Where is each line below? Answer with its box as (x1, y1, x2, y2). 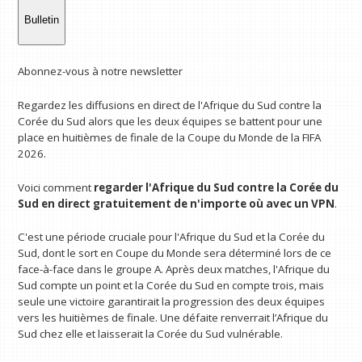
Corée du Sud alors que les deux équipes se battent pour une (18, 113, 323, 128)
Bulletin (24, 13, 60, 26)
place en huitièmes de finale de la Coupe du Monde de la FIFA (18, 129, 322, 145)
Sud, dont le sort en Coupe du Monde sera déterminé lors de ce (18, 246, 332, 261)
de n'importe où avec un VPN (174, 196, 335, 211)
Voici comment (18, 179, 95, 195)
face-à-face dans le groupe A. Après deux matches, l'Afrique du (18, 262, 330, 277)
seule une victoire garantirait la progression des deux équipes (18, 294, 326, 309)
